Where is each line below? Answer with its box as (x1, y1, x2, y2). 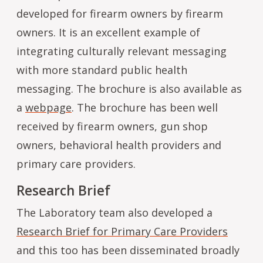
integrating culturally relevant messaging (16, 43, 227, 58)
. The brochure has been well (72, 100, 218, 114)
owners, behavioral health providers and (16, 137, 221, 152)
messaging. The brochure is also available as (16, 81, 242, 96)
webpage (25, 100, 72, 114)
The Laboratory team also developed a (16, 205, 213, 220)
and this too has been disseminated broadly (16, 242, 240, 257)
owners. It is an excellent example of (16, 25, 200, 39)
